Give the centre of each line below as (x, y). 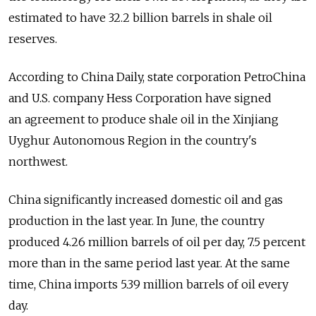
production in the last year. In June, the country (136, 221)
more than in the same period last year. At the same (149, 263)
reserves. (33, 39)
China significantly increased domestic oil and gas (146, 200)
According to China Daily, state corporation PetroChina (157, 77)
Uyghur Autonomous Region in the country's (133, 140)
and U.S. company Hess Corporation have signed (140, 98)
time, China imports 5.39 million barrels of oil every (148, 284)
